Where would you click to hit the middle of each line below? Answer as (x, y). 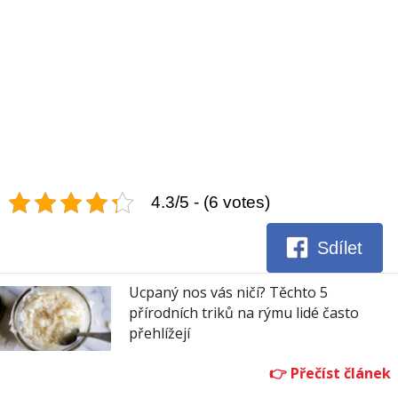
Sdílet (340, 248)
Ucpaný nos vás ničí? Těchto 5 (228, 292)
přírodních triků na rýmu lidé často (244, 312)
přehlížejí (159, 333)
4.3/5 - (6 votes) (211, 202)
